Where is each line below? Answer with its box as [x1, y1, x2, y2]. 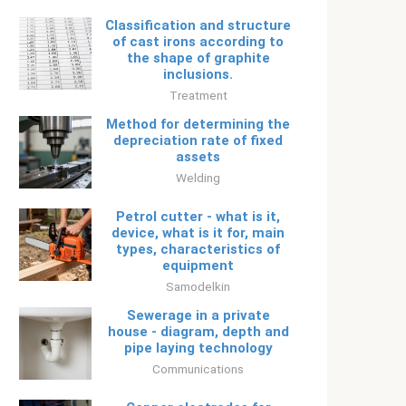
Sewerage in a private [126, 307, 270, 324]
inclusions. [163, 66, 233, 82]
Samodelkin [166, 279, 230, 294]
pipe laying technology [123, 340, 273, 356]
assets [176, 149, 220, 165]
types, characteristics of [116, 241, 280, 257]
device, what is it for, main [111, 225, 285, 241]
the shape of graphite [126, 50, 270, 66]
